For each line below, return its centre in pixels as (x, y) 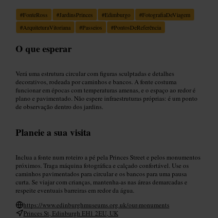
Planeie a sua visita (53, 132)
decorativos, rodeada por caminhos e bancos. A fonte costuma (96, 82)
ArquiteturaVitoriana (47, 27)
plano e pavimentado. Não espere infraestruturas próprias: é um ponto (107, 98)
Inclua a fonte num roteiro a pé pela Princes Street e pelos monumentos (108, 157)
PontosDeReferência (137, 27)
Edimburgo (118, 14)
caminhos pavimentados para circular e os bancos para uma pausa (101, 173)
